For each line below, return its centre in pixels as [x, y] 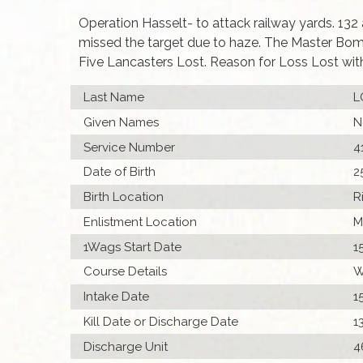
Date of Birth [120, 172]
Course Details [126, 272]
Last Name [114, 97]
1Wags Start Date [133, 247]
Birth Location [124, 197]
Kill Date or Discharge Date [161, 321]
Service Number [130, 147]
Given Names [122, 122]
